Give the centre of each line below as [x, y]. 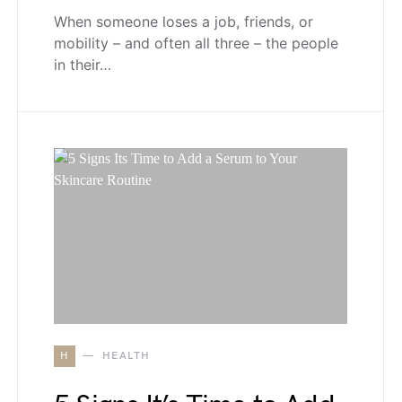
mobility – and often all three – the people [196, 44]
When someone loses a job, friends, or [184, 22]
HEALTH [126, 356]
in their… [83, 65]
